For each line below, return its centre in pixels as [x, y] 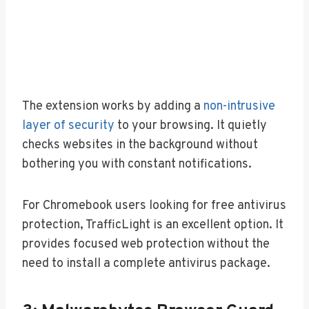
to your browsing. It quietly [191, 126]
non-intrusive [239, 106]
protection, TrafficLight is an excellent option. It [153, 225]
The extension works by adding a [113, 106]
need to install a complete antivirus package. [146, 263]
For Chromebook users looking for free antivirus [154, 206]
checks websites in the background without [140, 145]
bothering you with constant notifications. [137, 164]
